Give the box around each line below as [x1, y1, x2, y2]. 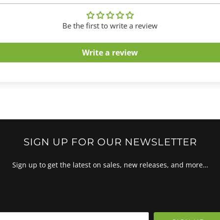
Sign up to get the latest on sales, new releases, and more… [12, 160, 208, 169]
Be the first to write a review [62, 20, 158, 30]
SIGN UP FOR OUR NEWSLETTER [23, 136, 197, 148]
